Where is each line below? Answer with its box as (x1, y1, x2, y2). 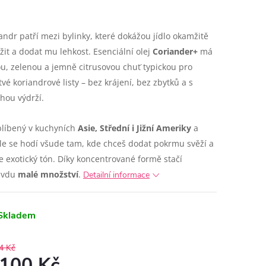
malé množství (18, 169, 78, 180)
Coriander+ (153, 46, 198, 57)
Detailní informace (83, 169, 150, 180)
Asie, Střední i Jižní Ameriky (78, 122, 191, 134)
